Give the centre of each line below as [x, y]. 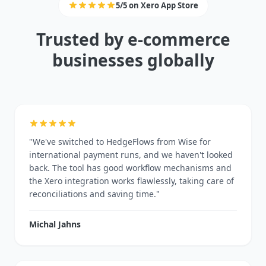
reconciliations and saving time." [94, 194]
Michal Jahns [55, 224]
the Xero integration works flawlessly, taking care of [132, 180]
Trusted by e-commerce [133, 39]
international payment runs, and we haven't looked [131, 154]
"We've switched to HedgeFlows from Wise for [120, 141]
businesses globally [133, 60]
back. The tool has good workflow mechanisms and [130, 167]
